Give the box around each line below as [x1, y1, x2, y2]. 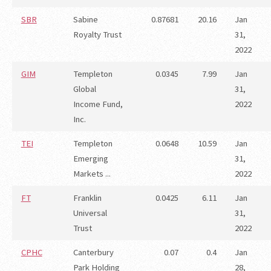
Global [73, 83, 96, 95]
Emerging [73, 153, 108, 165]
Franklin [73, 192, 102, 204]
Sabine [73, 14, 98, 25]
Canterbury [73, 247, 114, 258]
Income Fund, [73, 99, 123, 110]
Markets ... [73, 168, 111, 180]
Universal [73, 207, 107, 219]
